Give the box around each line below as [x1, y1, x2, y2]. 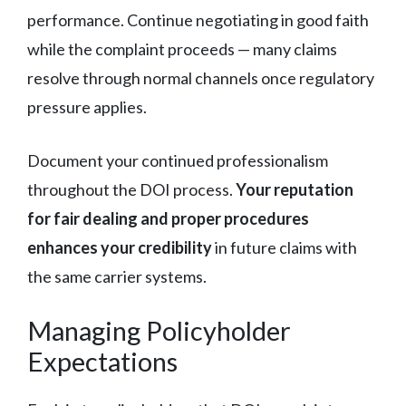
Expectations [27, 344, 178, 377]
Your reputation [236, 179, 353, 199]
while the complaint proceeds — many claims [27, 38, 337, 59]
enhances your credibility [27, 237, 212, 257]
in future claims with [212, 237, 357, 257]
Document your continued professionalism [27, 150, 328, 170]
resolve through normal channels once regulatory [27, 67, 374, 88]
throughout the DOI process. [27, 179, 236, 199]
